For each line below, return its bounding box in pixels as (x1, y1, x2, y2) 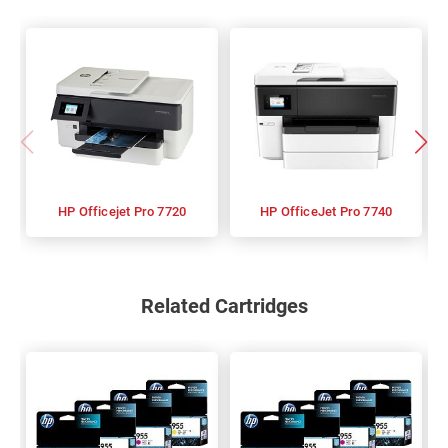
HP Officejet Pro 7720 (78, 204, 187, 219)
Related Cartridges (140, 294, 308, 318)
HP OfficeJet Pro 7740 (280, 204, 393, 219)
